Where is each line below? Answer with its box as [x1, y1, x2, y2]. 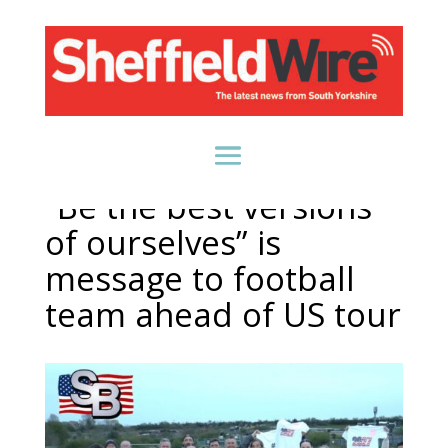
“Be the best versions [44, 183, 372, 229]
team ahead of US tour [44, 291, 401, 337]
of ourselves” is [44, 219, 281, 265]
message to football [44, 255, 355, 301]
